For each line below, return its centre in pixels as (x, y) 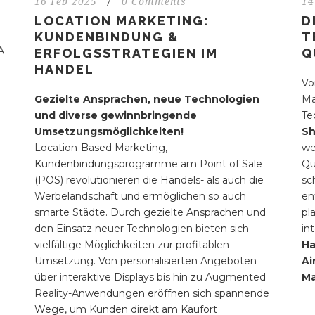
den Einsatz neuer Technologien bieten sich (141, 229)
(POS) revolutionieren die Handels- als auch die (149, 180)
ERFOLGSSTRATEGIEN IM (126, 53)
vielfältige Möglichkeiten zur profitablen (131, 245)
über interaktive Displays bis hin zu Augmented (150, 277)
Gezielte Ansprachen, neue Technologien (147, 99)
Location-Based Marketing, (101, 148)
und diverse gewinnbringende (115, 116)
